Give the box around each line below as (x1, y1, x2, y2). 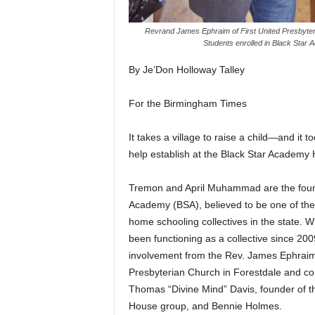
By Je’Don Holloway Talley (128, 63, 245, 75)
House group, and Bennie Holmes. (128, 300, 282, 311)
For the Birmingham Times (128, 97, 247, 109)
